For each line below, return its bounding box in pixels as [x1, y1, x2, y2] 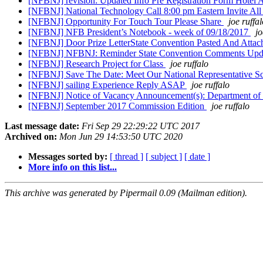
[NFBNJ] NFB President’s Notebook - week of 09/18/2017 [28, 27, 251, 38]
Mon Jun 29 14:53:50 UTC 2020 [59, 131, 183, 142]
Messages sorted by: [28, 151, 107, 162]
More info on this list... [28, 162, 117, 173]
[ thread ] [110, 151, 143, 162]
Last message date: [5, 121, 79, 131]
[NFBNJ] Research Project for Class [28, 59, 166, 69]
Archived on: [5, 131, 57, 142]
